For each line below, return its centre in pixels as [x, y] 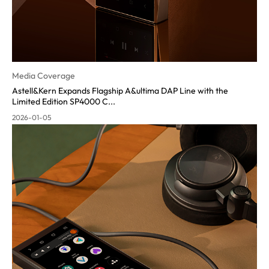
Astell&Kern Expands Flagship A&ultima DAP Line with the [120, 91]
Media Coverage [44, 76]
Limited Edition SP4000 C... [64, 101]
